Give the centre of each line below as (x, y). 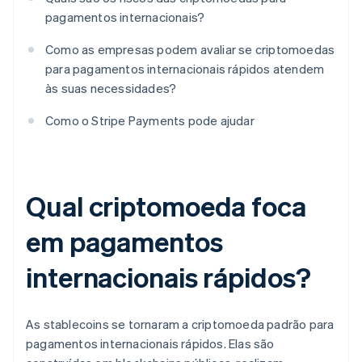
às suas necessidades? (111, 88)
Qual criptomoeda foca (166, 206)
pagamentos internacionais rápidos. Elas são (150, 344)
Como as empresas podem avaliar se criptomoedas (190, 50)
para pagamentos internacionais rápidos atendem (185, 69)
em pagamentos (124, 242)
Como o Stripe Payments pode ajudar (150, 121)
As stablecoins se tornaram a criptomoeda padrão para (180, 324)
